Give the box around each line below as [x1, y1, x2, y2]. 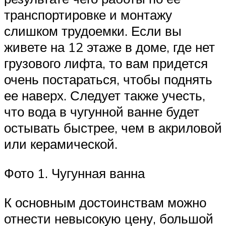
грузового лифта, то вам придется [4, 55, 208, 72]
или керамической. [4, 136, 118, 152]
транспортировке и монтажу [4, 7, 172, 23]
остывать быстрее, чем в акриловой [4, 120, 222, 136]
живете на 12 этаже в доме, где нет [4, 39, 215, 55]
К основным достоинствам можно [4, 194, 206, 210]
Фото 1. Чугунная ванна [4, 164, 145, 181]
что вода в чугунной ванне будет [4, 103, 199, 120]
